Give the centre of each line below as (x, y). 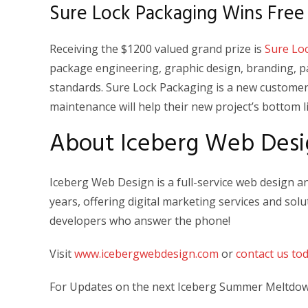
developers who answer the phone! (141, 220)
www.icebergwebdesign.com (146, 253)
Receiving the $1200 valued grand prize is (157, 48)
